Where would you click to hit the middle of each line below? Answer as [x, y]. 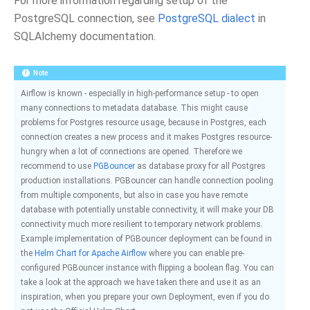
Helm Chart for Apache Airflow [91, 253]
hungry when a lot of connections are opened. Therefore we [131, 152]
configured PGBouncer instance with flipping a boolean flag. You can [147, 268]
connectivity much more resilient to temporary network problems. [142, 224]
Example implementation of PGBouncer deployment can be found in [146, 239]
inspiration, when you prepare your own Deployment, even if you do [145, 297]
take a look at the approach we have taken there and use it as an [141, 282]
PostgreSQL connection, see [86, 18]
